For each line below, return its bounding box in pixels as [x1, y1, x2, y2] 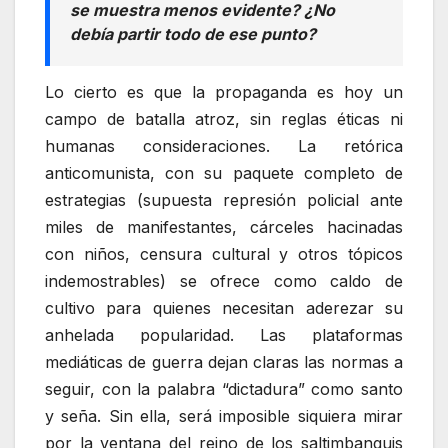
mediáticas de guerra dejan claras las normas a [45, 351, 403, 372]
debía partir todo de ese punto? [70, 23, 316, 44]
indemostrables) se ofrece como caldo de [45, 270, 403, 291]
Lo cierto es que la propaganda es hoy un [45, 81, 403, 102]
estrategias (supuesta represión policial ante [45, 189, 403, 210]
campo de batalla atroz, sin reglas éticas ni [45, 108, 403, 129]
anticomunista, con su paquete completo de [45, 162, 403, 183]
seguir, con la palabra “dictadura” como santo [45, 378, 403, 399]
